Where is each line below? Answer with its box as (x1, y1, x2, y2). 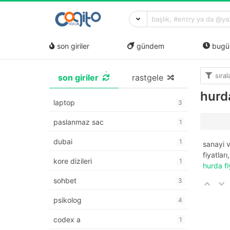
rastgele (131, 72, 163, 83)
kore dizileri (53, 157, 92, 166)
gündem (135, 41, 165, 50)
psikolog (53, 196, 82, 205)
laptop (53, 98, 75, 107)
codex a (53, 215, 81, 224)
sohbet (53, 176, 76, 185)
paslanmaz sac (53, 118, 104, 127)
